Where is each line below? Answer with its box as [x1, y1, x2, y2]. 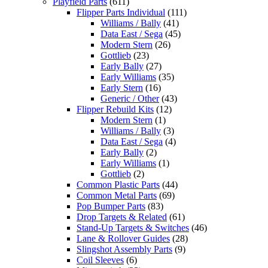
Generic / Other [100, 93, 159, 103]
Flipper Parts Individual [77, 7, 165, 17]
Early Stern [100, 82, 143, 93]
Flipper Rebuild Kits [77, 103, 154, 114]
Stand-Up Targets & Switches [77, 222, 189, 233]
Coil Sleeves [77, 254, 124, 265]
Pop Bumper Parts [77, 200, 145, 211]
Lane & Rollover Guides [77, 233, 170, 243]
